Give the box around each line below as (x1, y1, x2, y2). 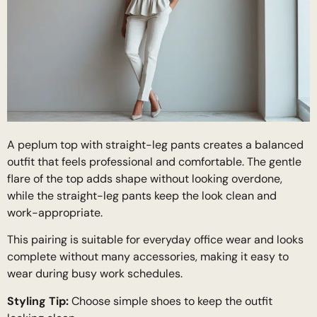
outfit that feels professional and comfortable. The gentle (7, 154, 301, 169)
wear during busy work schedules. (7, 266, 183, 282)
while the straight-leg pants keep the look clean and (7, 188, 277, 203)
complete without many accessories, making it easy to (7, 249, 289, 265)
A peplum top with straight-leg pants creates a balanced (7, 137, 304, 152)
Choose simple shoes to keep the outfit (69, 293, 272, 309)
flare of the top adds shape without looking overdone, (7, 171, 282, 186)
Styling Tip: (7, 293, 69, 309)
